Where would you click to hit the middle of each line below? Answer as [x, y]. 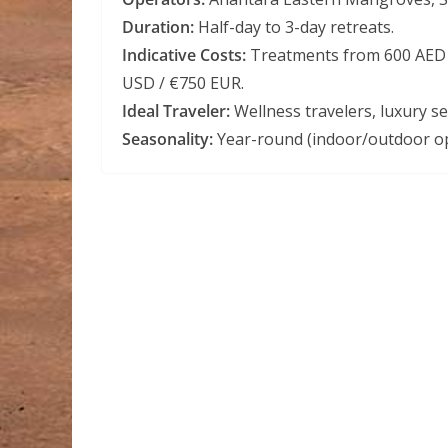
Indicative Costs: [184, 55]
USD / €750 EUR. [183, 83]
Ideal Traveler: [176, 111]
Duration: [158, 27]
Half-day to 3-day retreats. [294, 27]
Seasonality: [167, 139]
